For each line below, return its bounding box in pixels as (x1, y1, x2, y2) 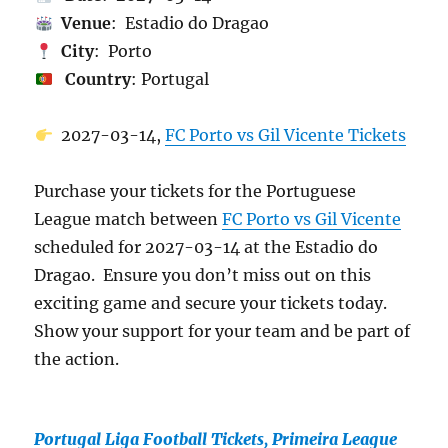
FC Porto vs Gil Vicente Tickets (164, 125, 406, 146)
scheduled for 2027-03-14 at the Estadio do (34, 237, 379, 258)
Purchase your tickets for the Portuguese (34, 181, 357, 202)
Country (60, 69, 131, 90)
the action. (34, 349, 120, 370)
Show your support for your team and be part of (34, 321, 411, 342)
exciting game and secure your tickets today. (34, 293, 392, 314)
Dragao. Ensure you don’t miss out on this (34, 265, 372, 286)
